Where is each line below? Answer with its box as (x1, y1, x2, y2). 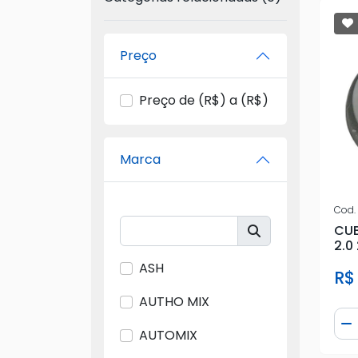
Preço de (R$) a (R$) (139, 91, 268, 110)
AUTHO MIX (139, 292, 209, 312)
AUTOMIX (139, 326, 197, 345)
